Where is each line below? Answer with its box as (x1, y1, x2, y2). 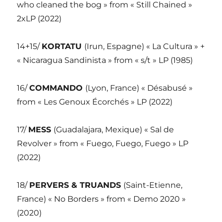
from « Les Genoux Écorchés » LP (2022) (17, 97, 173, 107)
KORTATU (42, 42, 85, 52)
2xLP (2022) (17, 14, 62, 24)
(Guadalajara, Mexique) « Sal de (54, 125, 174, 135)
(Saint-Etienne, (123, 180, 183, 190)
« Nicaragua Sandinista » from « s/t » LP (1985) (17, 55, 193, 65)
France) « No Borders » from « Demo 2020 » (17, 194, 186, 204)
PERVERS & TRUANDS (29, 180, 124, 190)
